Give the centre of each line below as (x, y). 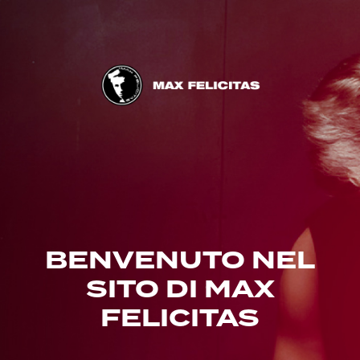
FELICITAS (180, 319)
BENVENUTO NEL (180, 262)
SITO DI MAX (180, 290)
